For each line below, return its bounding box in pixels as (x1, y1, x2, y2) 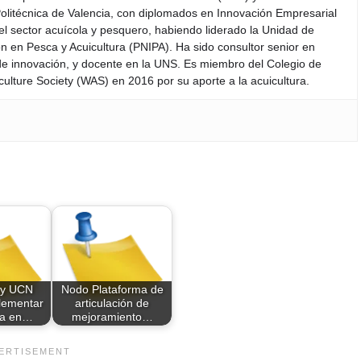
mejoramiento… (71, 309, 153, 323)
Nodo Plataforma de (60, 282, 164, 296)
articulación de (75, 296, 149, 309)
